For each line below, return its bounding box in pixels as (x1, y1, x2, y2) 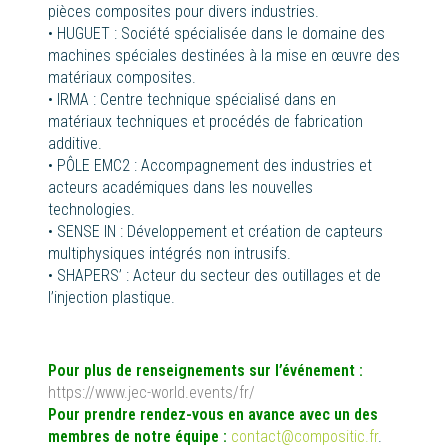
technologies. (48, 200, 135, 220)
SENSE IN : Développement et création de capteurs (57, 222, 383, 242)
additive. (48, 134, 102, 154)
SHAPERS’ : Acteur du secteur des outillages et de (57, 266, 381, 286)
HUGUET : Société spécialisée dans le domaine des (57, 24, 385, 44)
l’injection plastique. (48, 288, 175, 308)
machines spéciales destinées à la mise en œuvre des (48, 46, 400, 66)
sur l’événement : (249, 361, 363, 381)
